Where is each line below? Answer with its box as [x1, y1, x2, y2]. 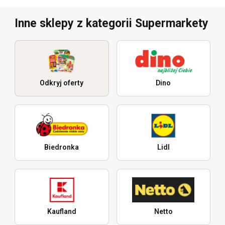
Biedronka [44, 143, 79, 151]
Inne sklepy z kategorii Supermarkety [15, 16, 208, 30]
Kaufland [47, 207, 76, 215]
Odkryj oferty [40, 78, 84, 87]
